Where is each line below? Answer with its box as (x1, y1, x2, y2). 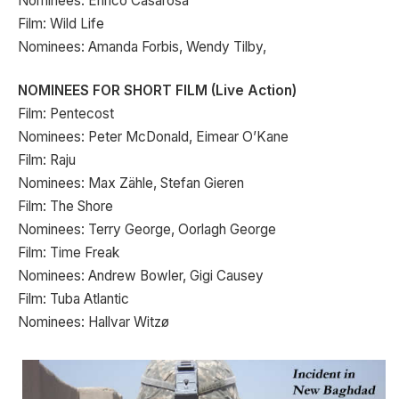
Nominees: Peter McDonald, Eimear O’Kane (18, 128, 289, 146)
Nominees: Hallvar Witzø (18, 313, 169, 331)
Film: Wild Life (18, 14, 104, 32)
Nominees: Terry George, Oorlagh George (18, 221, 276, 239)
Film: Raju (18, 151, 76, 169)
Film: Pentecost (18, 105, 114, 123)
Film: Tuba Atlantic (18, 290, 129, 308)
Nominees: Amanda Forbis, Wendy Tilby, (18, 37, 266, 55)
